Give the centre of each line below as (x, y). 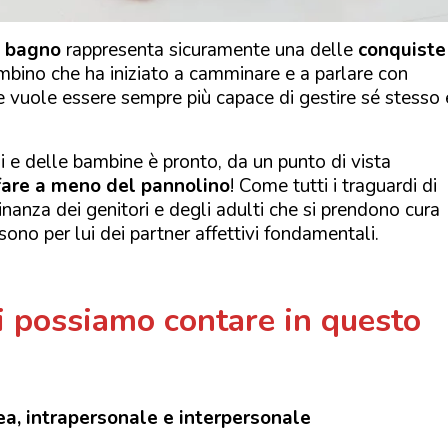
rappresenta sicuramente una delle (209, 49)
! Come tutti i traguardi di (333, 185)
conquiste (402, 49)
